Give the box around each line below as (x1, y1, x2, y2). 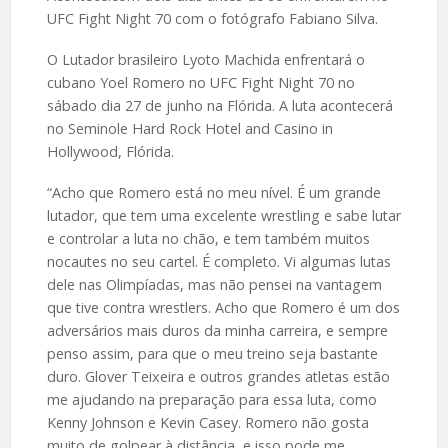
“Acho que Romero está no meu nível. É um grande (46, 183, 381, 203)
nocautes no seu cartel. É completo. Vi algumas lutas (46, 252, 391, 272)
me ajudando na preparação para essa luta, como (46, 390, 377, 410)
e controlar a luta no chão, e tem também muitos (46, 229, 370, 249)
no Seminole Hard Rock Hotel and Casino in (46, 119, 333, 139)
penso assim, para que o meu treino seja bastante (46, 344, 378, 364)
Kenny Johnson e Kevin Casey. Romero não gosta (46, 413, 369, 433)
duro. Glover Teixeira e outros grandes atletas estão (46, 367, 390, 387)
